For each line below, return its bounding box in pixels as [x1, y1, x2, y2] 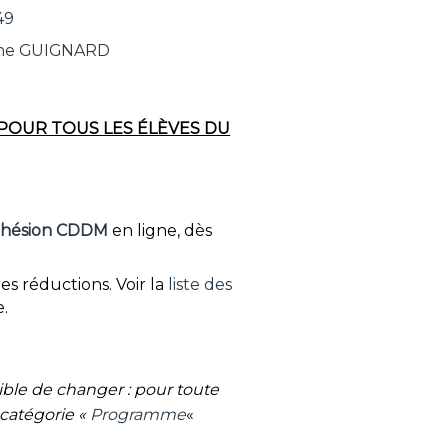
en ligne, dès [107, 220, 212, 240]
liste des [167, 275, 232, 294]
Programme [90, 405, 187, 425]
